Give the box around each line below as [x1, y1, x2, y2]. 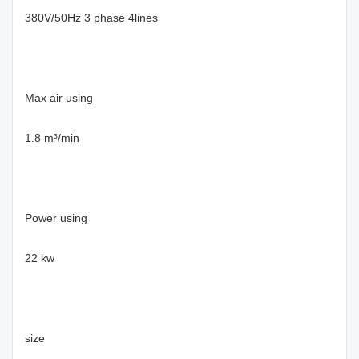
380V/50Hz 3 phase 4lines [25, 11, 158, 24]
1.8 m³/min [25, 131, 79, 144]
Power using [25, 212, 87, 224]
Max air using [25, 91, 93, 104]
